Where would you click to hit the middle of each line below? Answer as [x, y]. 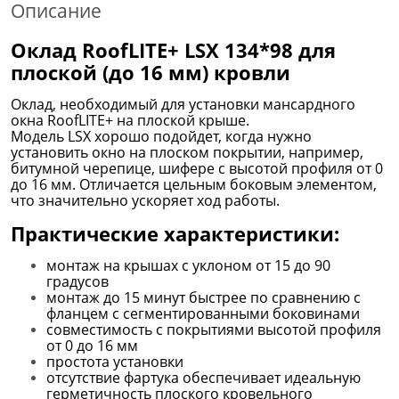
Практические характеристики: [175, 233]
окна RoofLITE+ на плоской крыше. [130, 120]
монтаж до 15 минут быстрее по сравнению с [204, 297]
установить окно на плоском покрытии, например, [187, 152]
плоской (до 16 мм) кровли [151, 72]
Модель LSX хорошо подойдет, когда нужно [161, 136]
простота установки [115, 361]
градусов [77, 281]
